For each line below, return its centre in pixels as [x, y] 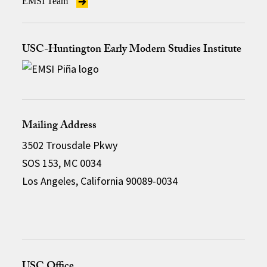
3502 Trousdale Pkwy [70, 145]
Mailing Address [60, 127]
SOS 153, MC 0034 [62, 163]
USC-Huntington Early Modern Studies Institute [132, 50]
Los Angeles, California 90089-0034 [100, 181]
